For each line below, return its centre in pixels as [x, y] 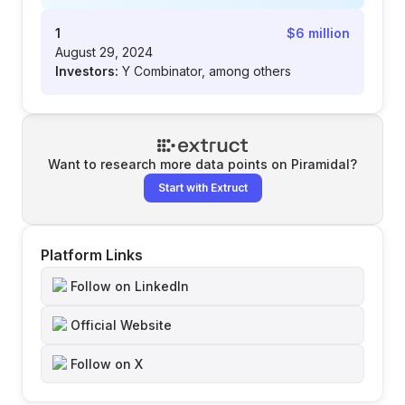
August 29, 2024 [104, 52]
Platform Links [92, 255]
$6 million [318, 33]
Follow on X [107, 364]
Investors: [87, 71]
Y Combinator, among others [207, 71]
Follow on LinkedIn [130, 286]
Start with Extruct [202, 188]
